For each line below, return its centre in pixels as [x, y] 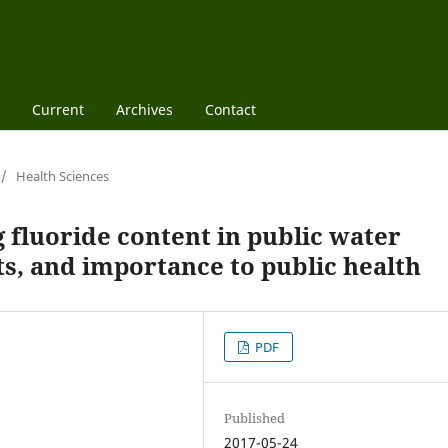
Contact [230, 109]
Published [255, 417]
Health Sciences [62, 175]
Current [57, 109]
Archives [144, 109]
